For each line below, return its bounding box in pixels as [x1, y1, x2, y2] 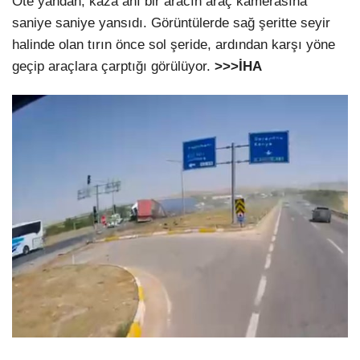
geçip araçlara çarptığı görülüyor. [12, 59, 215, 75]
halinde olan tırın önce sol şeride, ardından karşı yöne [12, 37, 335, 53]
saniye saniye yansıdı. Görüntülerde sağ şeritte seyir [12, 15, 330, 31]
